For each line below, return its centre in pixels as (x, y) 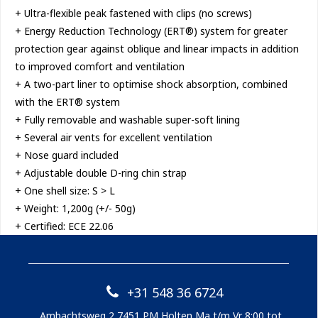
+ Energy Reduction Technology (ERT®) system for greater (151, 31)
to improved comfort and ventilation (100, 67)
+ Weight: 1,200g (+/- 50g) (75, 209)
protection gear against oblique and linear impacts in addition (157, 49)
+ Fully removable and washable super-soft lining (127, 120)
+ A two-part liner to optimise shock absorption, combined (151, 84)
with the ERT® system (67, 102)
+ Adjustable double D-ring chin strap (101, 173)
